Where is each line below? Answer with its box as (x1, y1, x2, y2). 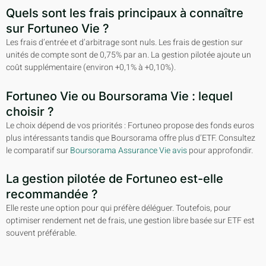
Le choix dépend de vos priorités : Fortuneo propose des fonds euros (6, 119, 254, 132)
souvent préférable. (6, 227, 77, 240)
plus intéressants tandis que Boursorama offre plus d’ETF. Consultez (6, 131, 255, 144)
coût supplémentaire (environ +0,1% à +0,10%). (6, 61, 176, 74)
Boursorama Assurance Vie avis (70, 144, 187, 157)
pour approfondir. (187, 144, 253, 157)
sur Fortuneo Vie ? (6, 21, 109, 36)
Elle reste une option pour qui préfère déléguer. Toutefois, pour (6, 202, 231, 215)
